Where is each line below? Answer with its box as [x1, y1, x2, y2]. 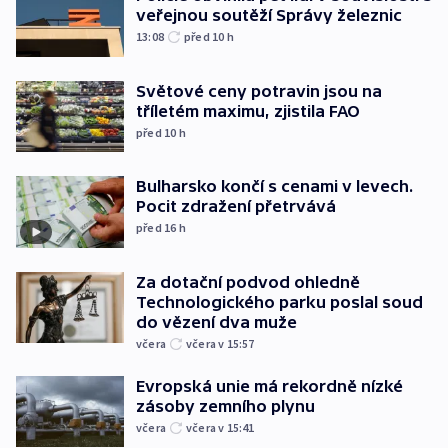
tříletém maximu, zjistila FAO [136, 101, 360, 120]
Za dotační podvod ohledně [136, 272, 360, 291]
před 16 [136, 220, 179, 236]
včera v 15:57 [186, 335, 255, 351]
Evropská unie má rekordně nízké [136, 376, 403, 395]
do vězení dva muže [136, 312, 297, 331]
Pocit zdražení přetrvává [136, 197, 336, 216]
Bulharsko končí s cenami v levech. [136, 177, 413, 196]
